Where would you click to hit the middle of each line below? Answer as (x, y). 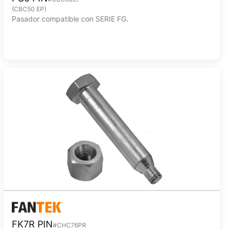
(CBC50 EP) (29, 9)
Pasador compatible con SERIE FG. (70, 19)
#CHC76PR (69, 225)
